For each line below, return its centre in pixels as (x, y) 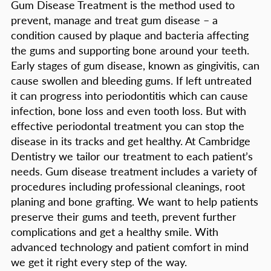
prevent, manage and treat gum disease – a (114, 20)
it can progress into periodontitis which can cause (129, 96)
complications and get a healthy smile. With (115, 232)
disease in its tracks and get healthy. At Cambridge (131, 141)
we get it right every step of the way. (99, 262)
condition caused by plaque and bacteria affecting (130, 35)
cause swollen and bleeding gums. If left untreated (131, 80)
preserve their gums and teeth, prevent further (124, 217)
